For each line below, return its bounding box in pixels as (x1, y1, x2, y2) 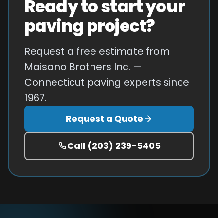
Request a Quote (65, 112, 143, 125)
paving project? (24, 14, 155, 37)
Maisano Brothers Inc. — (24, 59, 142, 73)
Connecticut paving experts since (24, 75, 189, 89)
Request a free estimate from (24, 44, 170, 58)
